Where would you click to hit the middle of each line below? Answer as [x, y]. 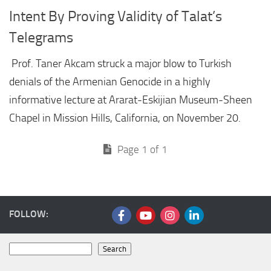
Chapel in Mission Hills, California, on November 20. [125, 118]
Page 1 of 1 [141, 150]
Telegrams [41, 38]
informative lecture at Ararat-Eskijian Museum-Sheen [131, 100]
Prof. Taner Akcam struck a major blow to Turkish [120, 64]
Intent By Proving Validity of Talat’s [116, 17]
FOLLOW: [29, 214]
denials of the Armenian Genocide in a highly [110, 82]
